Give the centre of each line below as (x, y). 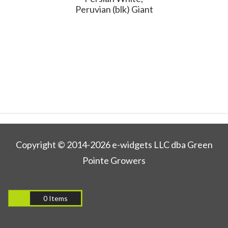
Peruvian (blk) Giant (114, 9)
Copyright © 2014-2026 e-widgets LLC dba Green (114, 145)
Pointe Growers (114, 161)
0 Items (55, 198)
